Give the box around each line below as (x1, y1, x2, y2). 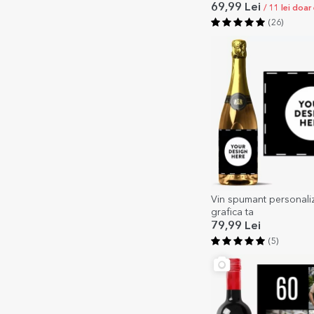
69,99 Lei (211, 2, 264, 14)
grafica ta (211, 207, 254, 218)
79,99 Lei (211, 221, 261, 233)
